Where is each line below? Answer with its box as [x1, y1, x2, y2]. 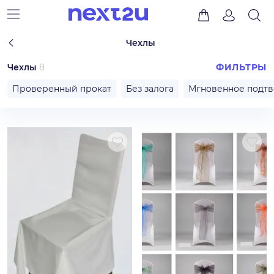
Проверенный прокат [12, 83, 111, 94]
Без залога [126, 83, 174, 94]
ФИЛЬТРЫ [216, 62, 267, 73]
